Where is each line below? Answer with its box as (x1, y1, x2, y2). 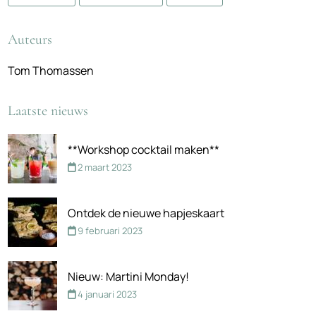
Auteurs (8, 31, 52, 48)
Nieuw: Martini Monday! (68, 269, 189, 284)
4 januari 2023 (78, 288, 137, 300)
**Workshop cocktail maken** (68, 142, 219, 157)
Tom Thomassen (8, 63, 94, 78)
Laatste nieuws (8, 102, 88, 119)
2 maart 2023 (78, 161, 132, 174)
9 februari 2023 (78, 224, 142, 237)
